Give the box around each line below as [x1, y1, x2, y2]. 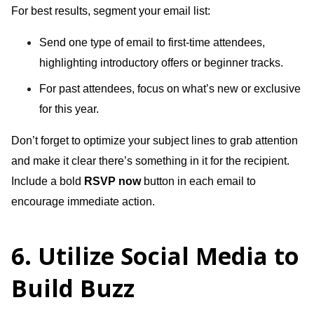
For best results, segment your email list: [11, 4, 210, 17]
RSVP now [84, 175, 141, 187]
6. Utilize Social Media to [11, 239, 299, 272]
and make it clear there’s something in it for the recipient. [11, 154, 289, 167]
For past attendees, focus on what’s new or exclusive [39, 82, 301, 95]
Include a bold [11, 175, 84, 187]
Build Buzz [11, 271, 135, 304]
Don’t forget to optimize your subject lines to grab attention [11, 134, 298, 146]
